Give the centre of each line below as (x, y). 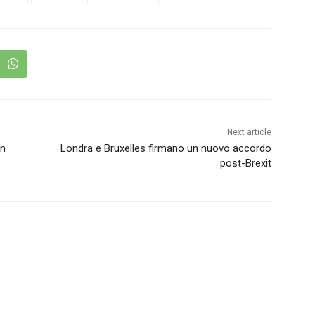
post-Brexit (245, 163)
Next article (249, 132)
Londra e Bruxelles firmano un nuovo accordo (166, 148)
